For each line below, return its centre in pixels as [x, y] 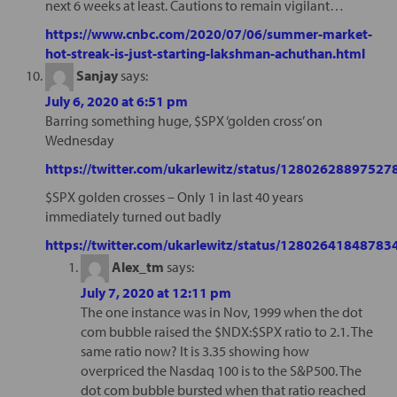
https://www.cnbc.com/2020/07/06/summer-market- [208, 33]
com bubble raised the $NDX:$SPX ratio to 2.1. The [226, 331]
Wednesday [79, 140]
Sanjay [97, 75]
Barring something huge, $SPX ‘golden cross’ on [183, 120]
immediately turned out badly [133, 216]
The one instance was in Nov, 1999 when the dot [221, 311]
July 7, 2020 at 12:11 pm [156, 292]
